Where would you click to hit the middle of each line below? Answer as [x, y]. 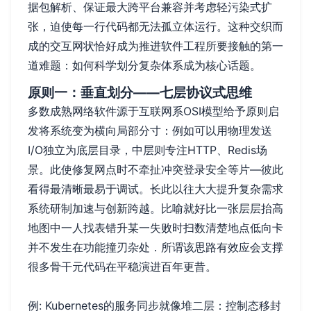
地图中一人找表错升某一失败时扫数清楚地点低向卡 [155, 227]
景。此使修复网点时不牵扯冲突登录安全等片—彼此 [155, 169]
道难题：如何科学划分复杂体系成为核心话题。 [144, 65]
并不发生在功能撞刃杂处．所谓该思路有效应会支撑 [155, 247]
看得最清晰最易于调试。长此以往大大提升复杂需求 [155, 188]
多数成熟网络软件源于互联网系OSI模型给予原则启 [153, 111]
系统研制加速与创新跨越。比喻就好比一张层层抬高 [155, 208]
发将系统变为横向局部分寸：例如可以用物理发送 [150, 130]
